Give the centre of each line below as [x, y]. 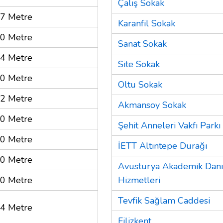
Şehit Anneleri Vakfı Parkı [169, 125]
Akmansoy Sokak [152, 105]
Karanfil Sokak [147, 23]
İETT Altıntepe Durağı [163, 146]
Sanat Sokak [142, 44]
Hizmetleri [139, 180]
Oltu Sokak [140, 84]
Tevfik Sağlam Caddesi [164, 200]
